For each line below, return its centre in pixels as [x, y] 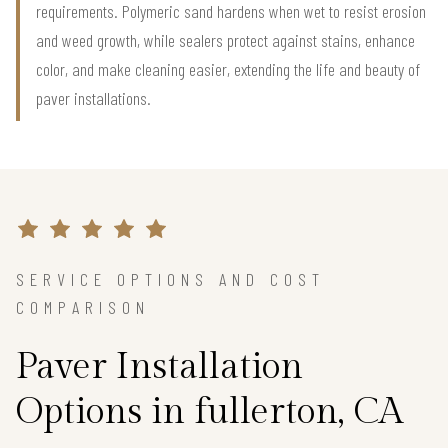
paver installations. [93, 98]
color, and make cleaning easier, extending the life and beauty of [228, 69]
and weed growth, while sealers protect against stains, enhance [225, 40]
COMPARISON [83, 307]
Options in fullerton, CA [209, 412]
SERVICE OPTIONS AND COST [170, 279]
